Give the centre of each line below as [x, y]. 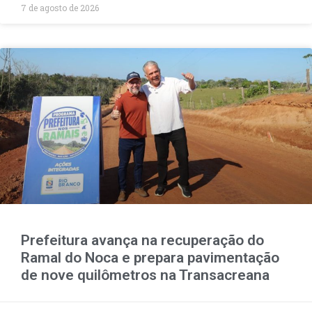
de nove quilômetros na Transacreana [145, 275]
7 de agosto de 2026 [60, 7]
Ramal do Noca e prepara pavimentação [150, 257]
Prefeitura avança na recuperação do [142, 240]
